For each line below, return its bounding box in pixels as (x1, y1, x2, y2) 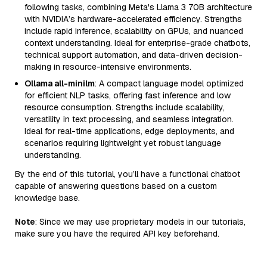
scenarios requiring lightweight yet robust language (24, 138, 221, 148)
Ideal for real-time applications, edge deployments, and (24, 126, 234, 136)
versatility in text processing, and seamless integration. (24, 114, 234, 125)
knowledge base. (15, 193, 80, 203)
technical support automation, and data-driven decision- (24, 49, 243, 60)
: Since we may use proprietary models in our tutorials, (35, 216, 246, 227)
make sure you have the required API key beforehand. (15, 228, 219, 239)
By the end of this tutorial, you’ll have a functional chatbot (15, 169, 240, 179)
